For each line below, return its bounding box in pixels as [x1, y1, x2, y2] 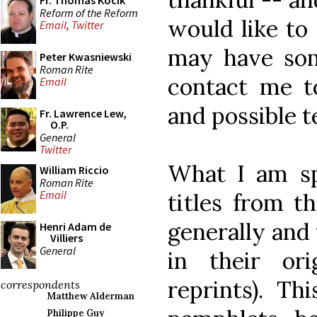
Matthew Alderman [47, 290, 134, 302]
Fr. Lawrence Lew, [40, 106, 127, 120]
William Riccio [40, 163, 109, 177]
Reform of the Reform [40, 5, 138, 20]
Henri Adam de [40, 219, 111, 234]
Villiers [50, 231, 83, 245]
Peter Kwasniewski [40, 50, 132, 64]
